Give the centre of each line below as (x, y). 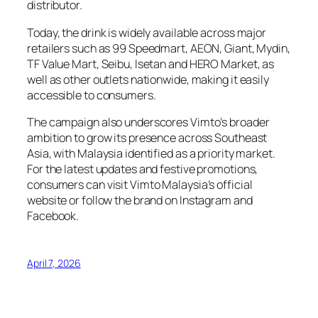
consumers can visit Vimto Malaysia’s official (140, 184)
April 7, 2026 (54, 263)
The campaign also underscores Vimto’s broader (148, 122)
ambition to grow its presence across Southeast (147, 137)
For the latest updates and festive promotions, (143, 169)
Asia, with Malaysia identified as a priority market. (151, 153)
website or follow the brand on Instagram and (140, 200)
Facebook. (53, 215)
